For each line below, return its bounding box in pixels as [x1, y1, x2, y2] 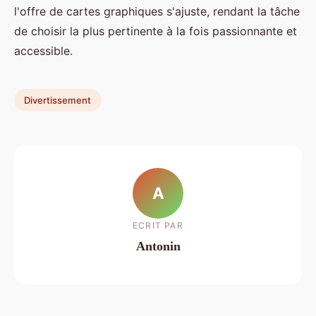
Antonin [135, 238, 181, 253]
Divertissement [24, 94, 92, 106]
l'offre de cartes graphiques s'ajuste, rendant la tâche [14, 4, 300, 19]
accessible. [14, 44, 73, 59]
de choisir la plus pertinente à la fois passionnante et [14, 24, 297, 39]
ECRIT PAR [133, 219, 183, 231]
